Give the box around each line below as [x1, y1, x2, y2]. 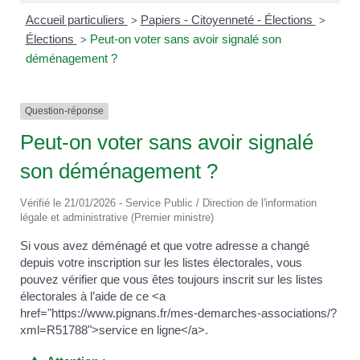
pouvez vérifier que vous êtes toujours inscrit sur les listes [20, 272, 323, 286]
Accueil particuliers [25, 13, 128, 27]
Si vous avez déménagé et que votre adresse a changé [20, 238, 309, 252]
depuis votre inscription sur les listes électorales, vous [20, 255, 302, 269]
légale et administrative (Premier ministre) [20, 211, 214, 223]
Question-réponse [25, 105, 104, 117]
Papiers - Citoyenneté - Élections [140, 13, 316, 27]
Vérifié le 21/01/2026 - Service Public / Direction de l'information [20, 196, 317, 209]
